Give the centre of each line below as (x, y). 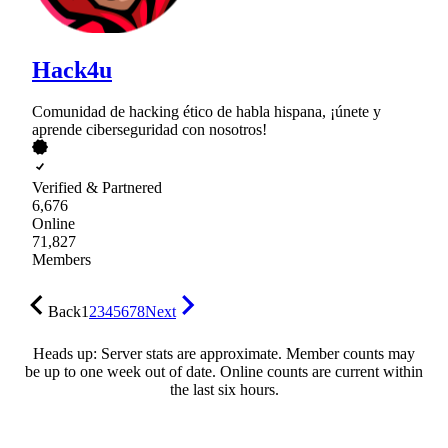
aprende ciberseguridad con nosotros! (149, 130)
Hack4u (72, 69)
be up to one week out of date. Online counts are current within (224, 372)
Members (61, 260)
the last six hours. (224, 390)
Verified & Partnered (97, 188)
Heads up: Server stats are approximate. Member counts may (224, 354)
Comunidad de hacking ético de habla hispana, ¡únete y (206, 112)
